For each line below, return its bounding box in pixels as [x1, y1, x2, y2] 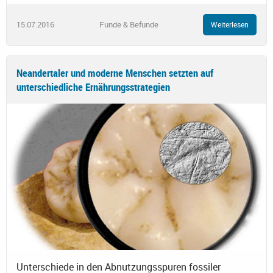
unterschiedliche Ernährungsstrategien [16, 79, 170, 94]
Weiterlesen [211, 19, 249, 30]
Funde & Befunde [99, 18, 158, 30]
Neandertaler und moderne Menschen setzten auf [16, 65, 213, 80]
